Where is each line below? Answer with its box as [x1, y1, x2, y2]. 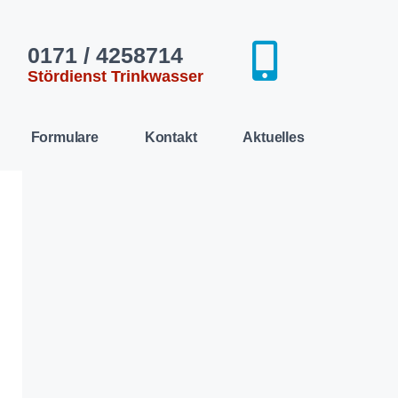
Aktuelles [243, 130, 305, 145]
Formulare [30, 130, 99, 145]
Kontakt [144, 130, 197, 145]
